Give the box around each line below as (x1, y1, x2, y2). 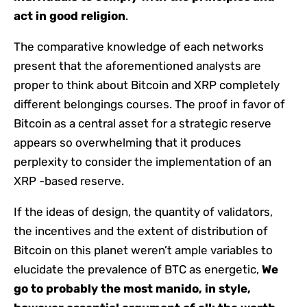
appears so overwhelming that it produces (14, 135, 241, 149)
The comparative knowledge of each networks (14, 39, 264, 53)
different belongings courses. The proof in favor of (14, 97, 285, 111)
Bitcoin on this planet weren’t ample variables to (14, 243, 273, 257)
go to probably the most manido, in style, (14, 281, 251, 295)
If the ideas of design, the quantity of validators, (14, 204, 273, 219)
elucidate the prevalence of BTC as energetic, (14, 262, 262, 276)
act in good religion (14, 8, 125, 23)
